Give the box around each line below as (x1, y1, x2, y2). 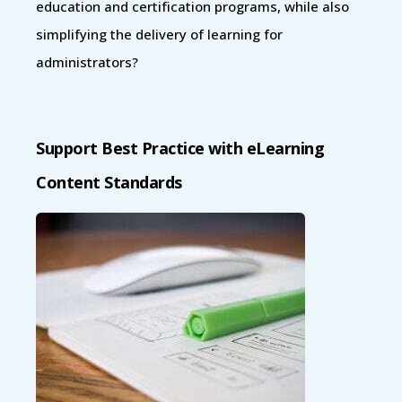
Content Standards (36, 170, 182, 193)
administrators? (36, 52, 138, 71)
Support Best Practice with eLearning (36, 136, 324, 159)
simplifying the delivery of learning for (36, 24, 283, 43)
